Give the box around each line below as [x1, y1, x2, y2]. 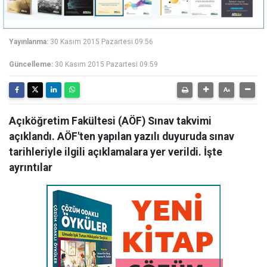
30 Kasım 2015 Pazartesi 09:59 [55, 60, 158, 69]
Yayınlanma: [9, 38, 48, 46]
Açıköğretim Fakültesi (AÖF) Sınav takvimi [9, 115, 212, 127]
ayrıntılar [9, 162, 52, 173]
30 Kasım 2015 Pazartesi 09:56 [50, 38, 153, 46]
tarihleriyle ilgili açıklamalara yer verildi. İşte [9, 146, 222, 158]
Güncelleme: [9, 60, 53, 69]
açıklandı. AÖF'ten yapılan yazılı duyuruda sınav [9, 131, 234, 142]
